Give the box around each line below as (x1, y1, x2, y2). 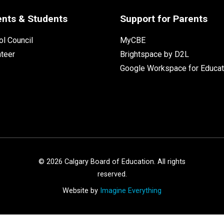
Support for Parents (119, 12, 207, 24)
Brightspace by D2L (119, 49, 189, 59)
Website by (62, 186, 100, 195)
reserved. (97, 169, 127, 178)
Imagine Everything (100, 186, 161, 195)
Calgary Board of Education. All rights (62, 157, 185, 166)
